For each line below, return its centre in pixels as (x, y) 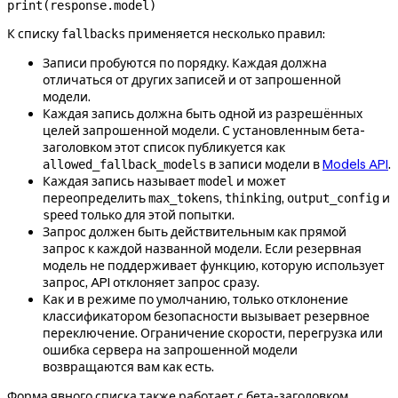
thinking (253, 198)
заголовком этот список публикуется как (164, 147)
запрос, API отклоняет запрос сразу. (151, 282)
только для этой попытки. (156, 215)
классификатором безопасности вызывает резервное (206, 316)
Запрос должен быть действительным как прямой (195, 231)
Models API (355, 164)
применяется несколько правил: (225, 33)
